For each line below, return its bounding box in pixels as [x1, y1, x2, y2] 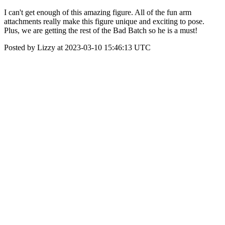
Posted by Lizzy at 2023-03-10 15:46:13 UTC [4, 43, 151, 52]
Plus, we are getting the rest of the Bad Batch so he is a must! [4, 26, 197, 35]
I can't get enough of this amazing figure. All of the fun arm [4, 8, 191, 17]
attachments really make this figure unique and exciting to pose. [4, 17, 204, 26]
